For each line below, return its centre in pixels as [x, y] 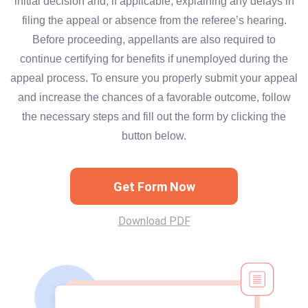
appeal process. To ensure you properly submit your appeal [154, 78]
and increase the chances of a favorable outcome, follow [154, 97]
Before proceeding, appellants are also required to [154, 40]
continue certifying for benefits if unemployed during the [154, 59]
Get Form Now [154, 186]
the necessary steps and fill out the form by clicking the [154, 117]
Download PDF [154, 221]
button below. [154, 136]
